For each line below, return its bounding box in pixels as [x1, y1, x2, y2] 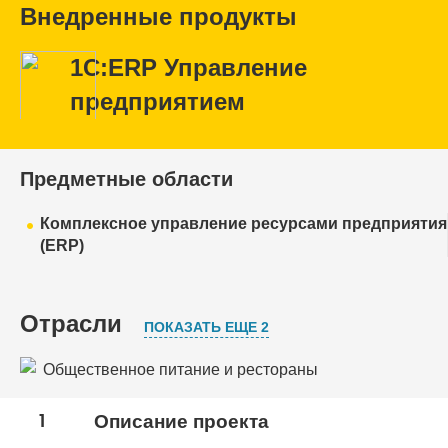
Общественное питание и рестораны [43, 360, 318, 378]
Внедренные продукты [20, 3, 297, 30]
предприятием [70, 88, 245, 115]
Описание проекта [93, 411, 269, 433]
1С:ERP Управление [70, 54, 307, 81]
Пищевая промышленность [43, 404, 248, 422]
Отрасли [20, 310, 122, 337]
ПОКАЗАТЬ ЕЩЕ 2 [144, 319, 269, 335]
